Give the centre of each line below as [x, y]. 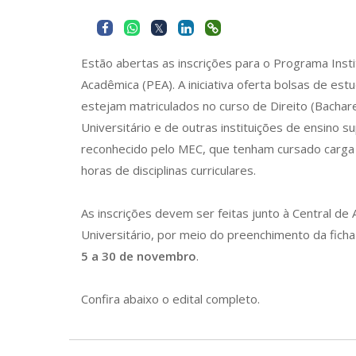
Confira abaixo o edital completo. [170, 299]
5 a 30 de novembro [139, 256]
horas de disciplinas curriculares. [168, 170]
